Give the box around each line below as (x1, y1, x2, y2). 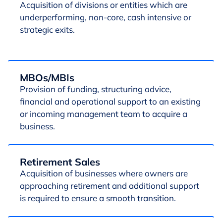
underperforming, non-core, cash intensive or (20, 12, 191, 22)
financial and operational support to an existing (20, 96, 201, 107)
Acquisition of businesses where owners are (20, 168, 188, 178)
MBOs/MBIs (20, 71, 74, 84)
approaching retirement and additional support (20, 180, 199, 191)
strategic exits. (20, 24, 75, 35)
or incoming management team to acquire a (20, 109, 187, 119)
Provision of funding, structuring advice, (20, 84, 171, 94)
